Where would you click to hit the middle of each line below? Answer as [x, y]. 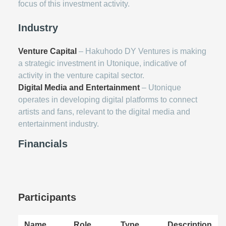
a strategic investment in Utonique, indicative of [102, 63]
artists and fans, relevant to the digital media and [104, 112]
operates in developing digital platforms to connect [108, 100]
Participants [47, 197]
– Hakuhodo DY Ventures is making [142, 51]
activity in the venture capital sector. [81, 75]
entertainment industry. [59, 124]
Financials [43, 144]
